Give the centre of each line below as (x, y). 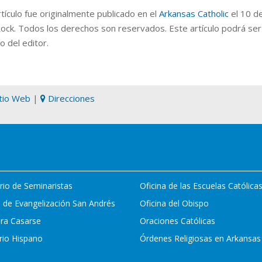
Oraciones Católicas (177, 221)
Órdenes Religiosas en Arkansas (200, 239)
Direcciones (70, 99)
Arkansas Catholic (194, 14)
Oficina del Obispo (174, 204)
